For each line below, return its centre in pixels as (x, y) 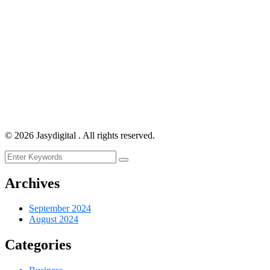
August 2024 (54, 219)
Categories (38, 245)
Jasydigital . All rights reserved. (94, 135)
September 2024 (60, 209)
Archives (32, 183)
